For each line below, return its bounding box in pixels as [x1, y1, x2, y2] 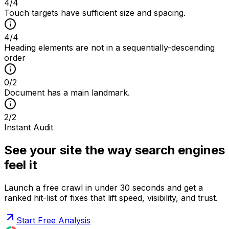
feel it [4, 157, 37, 172]
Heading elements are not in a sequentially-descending [4, 42, 215, 53]
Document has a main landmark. [4, 87, 130, 98]
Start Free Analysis [16, 215, 90, 225]
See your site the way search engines [4, 142, 225, 157]
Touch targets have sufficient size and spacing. [4, 7, 186, 18]
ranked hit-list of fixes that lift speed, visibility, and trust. [4, 192, 218, 203]
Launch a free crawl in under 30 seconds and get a [4, 182, 203, 193]
